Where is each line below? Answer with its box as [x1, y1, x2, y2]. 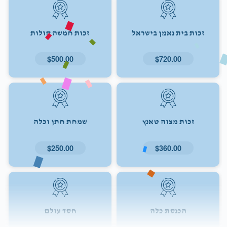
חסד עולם [44, 207, 77, 215]
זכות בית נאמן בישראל [131, 29, 205, 37]
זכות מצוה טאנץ [141, 118, 195, 127]
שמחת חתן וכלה [33, 118, 87, 127]
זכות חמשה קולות [30, 29, 90, 37]
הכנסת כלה [149, 207, 186, 215]
